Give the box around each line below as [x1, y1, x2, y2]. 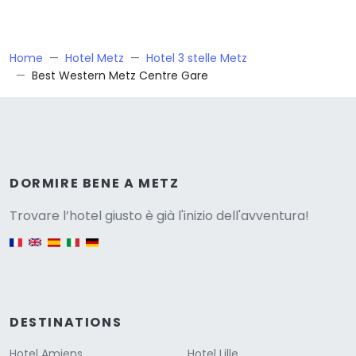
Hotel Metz [65, 50, 124, 67]
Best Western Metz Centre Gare [32, 68, 208, 84]
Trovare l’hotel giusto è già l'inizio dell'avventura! [10, 207, 309, 226]
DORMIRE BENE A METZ [10, 174, 180, 193]
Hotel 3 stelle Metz [146, 50, 247, 67]
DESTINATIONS [10, 313, 122, 332]
